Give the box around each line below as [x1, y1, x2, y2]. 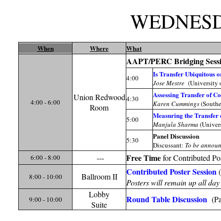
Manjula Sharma [153, 120, 200, 129]
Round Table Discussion [126, 193, 207, 205]
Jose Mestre [153, 78, 188, 88]
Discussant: [153, 141, 185, 150]
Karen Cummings [153, 99, 199, 109]
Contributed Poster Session [126, 166, 217, 178]
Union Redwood [73, 92, 125, 103]
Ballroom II [81, 171, 117, 182]
